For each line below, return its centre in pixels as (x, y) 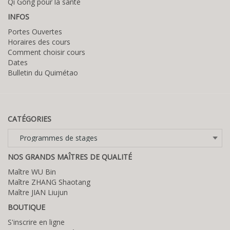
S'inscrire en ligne (36, 222)
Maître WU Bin (32, 171)
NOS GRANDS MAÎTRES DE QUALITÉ (70, 157)
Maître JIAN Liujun (38, 192)
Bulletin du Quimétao (43, 72)
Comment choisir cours (46, 52)
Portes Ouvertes (35, 31)
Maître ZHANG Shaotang (49, 182)
